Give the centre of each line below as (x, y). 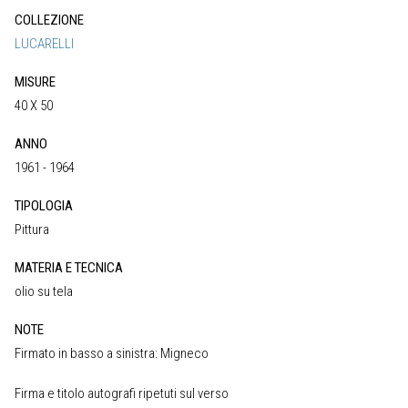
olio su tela (44, 291)
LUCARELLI (44, 43)
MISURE (35, 82)
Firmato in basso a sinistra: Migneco (112, 353)
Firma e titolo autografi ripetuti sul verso (122, 393)
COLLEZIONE (49, 20)
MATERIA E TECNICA (69, 267)
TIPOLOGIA (44, 205)
